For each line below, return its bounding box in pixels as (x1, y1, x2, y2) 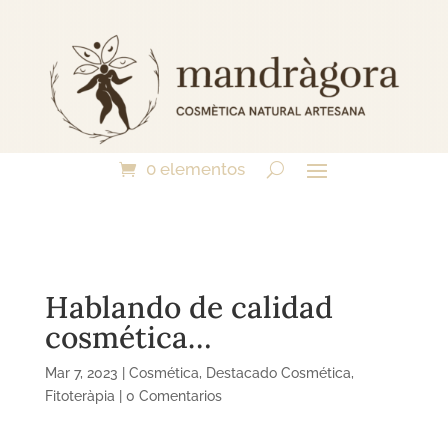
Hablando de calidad (44, 288, 333, 327)
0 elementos (146, 159, 246, 180)
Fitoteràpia (44, 388, 115, 405)
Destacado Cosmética (205, 365, 351, 382)
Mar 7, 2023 (44, 365, 118, 382)
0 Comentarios (125, 388, 222, 405)
